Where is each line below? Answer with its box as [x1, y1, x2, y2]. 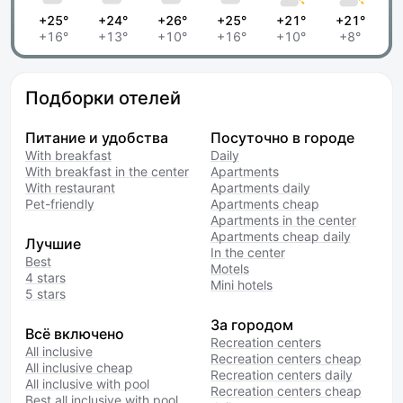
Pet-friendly [25, 196, 94, 211]
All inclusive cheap [25, 360, 133, 375]
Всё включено [25, 325, 124, 343]
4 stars [25, 270, 66, 285]
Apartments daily [210, 180, 310, 195]
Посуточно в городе [210, 129, 354, 147]
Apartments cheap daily [210, 228, 351, 244]
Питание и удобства [25, 129, 168, 147]
